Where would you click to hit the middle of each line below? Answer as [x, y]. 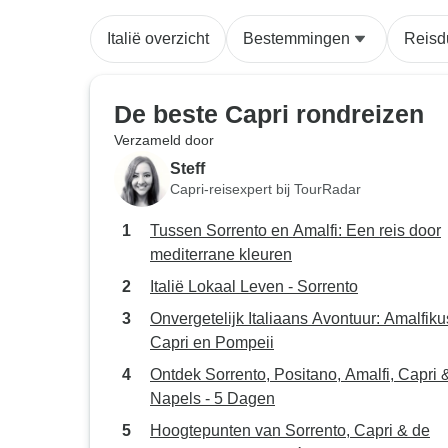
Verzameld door [164, 140]
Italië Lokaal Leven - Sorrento [254, 286]
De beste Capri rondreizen [269, 114]
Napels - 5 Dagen [212, 398]
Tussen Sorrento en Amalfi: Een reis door [295, 230]
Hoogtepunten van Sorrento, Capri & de [290, 430]
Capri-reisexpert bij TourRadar [265, 188]
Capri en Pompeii [212, 342]
